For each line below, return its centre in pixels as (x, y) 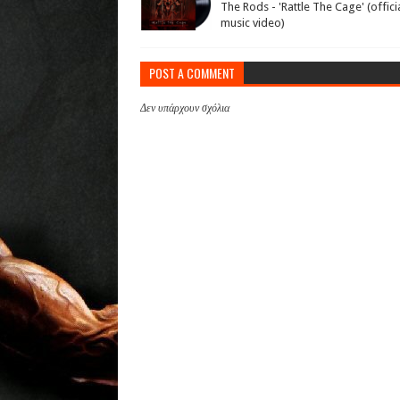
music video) (253, 23)
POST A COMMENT (192, 73)
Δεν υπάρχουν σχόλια (185, 108)
